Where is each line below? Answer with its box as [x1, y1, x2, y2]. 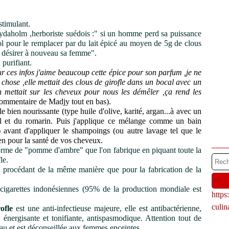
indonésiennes [33, 185, 79, 193]
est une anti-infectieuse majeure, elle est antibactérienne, [13, 204, 202, 213]
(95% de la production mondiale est [79, 185, 202, 193]
